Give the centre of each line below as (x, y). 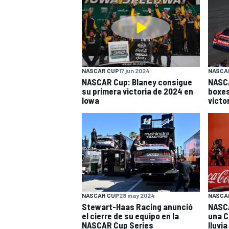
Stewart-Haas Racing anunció (137, 206)
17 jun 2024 (134, 71)
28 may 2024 (137, 195)
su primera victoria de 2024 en (138, 91)
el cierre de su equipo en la (130, 215)
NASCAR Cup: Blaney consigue (137, 82)
